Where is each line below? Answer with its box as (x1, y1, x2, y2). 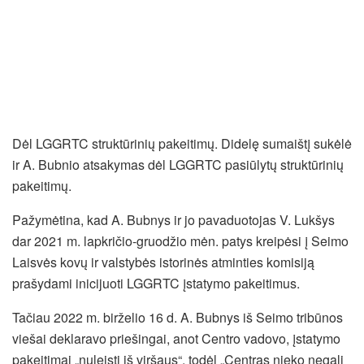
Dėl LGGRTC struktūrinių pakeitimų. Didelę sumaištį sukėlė (12, 133, 352, 153)
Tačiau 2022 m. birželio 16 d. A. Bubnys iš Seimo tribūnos (12, 307, 343, 327)
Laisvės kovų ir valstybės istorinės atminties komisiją (12, 252, 314, 271)
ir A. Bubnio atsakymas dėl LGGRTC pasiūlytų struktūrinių (12, 154, 344, 174)
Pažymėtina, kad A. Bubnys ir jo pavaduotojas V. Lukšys (12, 210, 335, 229)
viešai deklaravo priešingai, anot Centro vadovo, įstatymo (12, 328, 340, 348)
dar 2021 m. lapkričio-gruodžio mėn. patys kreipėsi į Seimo (12, 231, 349, 250)
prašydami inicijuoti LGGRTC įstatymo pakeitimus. (12, 273, 300, 292)
